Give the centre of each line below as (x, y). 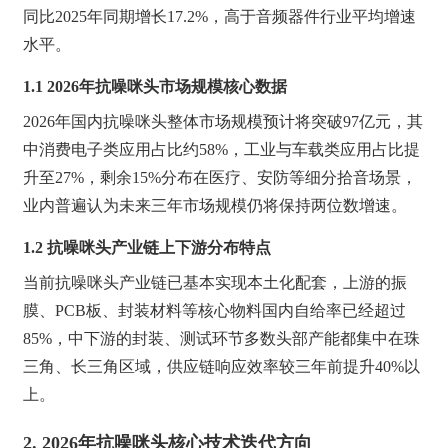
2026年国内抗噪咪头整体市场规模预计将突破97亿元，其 (223, 121)
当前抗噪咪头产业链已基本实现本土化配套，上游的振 (215, 282)
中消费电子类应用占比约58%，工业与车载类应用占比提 (222, 149)
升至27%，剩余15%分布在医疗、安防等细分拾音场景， (220, 177)
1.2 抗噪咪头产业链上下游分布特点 (147, 247)
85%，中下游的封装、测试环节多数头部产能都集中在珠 (222, 338)
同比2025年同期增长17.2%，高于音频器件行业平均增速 (220, 16)
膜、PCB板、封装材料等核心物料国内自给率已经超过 (215, 310)
